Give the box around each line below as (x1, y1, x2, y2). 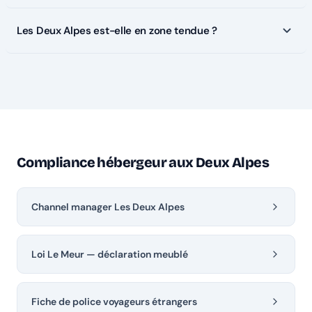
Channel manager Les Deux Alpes (31, 201, 185, 214)
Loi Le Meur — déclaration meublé (31, 248, 188, 261)
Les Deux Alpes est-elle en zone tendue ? (17, 24, 217, 38)
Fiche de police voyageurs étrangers (31, 295, 197, 309)
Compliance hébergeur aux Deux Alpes (17, 154, 269, 171)
